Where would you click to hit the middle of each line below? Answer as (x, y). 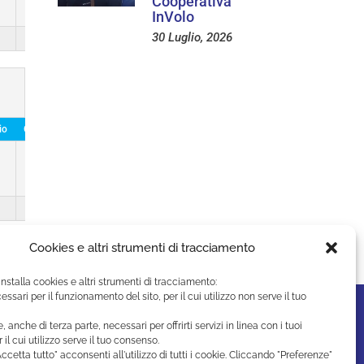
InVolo (173, 16)
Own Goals (47, 129)
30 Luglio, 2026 (192, 37)
